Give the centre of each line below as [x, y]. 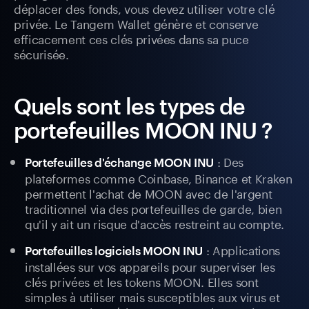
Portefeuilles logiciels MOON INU [114, 251]
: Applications [242, 249]
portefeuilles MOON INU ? [143, 130]
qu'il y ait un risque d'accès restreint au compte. [155, 223]
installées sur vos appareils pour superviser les [150, 266]
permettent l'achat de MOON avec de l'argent [149, 193]
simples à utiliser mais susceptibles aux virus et [152, 296]
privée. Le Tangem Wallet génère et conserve [136, 23]
